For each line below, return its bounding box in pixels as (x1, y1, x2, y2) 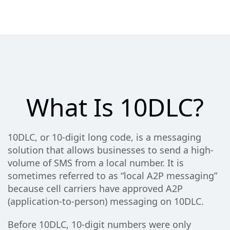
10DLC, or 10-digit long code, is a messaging (8, 131, 201, 144)
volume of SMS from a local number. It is (8, 157, 184, 169)
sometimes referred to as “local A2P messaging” (8, 169, 217, 182)
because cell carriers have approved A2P (8, 182, 183, 195)
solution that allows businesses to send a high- (8, 144, 214, 157)
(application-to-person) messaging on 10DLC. (8, 195, 204, 208)
